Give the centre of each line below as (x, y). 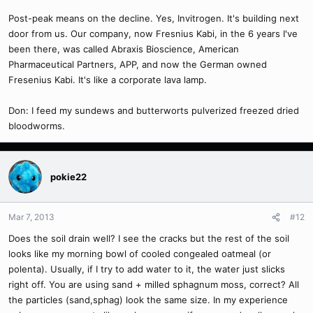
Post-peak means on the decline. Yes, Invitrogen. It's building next (154, 19)
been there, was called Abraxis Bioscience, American (124, 49)
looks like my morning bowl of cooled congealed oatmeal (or (140, 254)
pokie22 (68, 176)
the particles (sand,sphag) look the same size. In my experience (148, 300)
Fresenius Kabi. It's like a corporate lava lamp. (108, 80)
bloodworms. (37, 126)
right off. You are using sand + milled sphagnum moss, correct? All (154, 285)
